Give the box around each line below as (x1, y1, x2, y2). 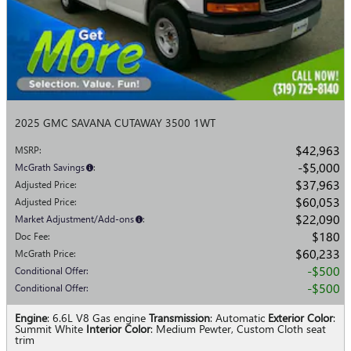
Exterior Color (268, 309, 333, 325)
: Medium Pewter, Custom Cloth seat (150, 320, 326, 336)
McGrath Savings (15, 161, 85, 173)
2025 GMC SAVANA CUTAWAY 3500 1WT (15, 114, 215, 130)
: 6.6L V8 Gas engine (47, 309, 146, 325)
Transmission (149, 309, 210, 325)
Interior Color (86, 320, 150, 336)
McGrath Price (15, 247, 74, 259)
